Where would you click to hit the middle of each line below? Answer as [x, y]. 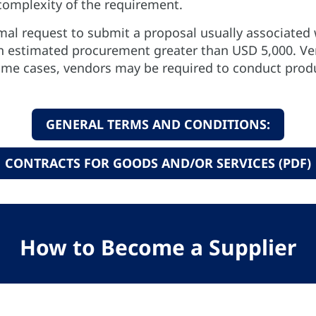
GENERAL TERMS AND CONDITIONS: [158, 124]
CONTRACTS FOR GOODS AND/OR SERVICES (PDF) [158, 163]
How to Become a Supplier [158, 247]
